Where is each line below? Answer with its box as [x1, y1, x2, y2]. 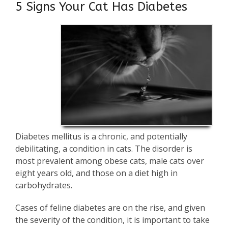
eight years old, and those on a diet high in [15, 167, 178, 179]
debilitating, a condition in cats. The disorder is [15, 143, 192, 155]
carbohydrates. [15, 180, 72, 191]
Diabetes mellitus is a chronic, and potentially [15, 131, 187, 142]
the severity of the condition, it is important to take [15, 214, 210, 226]
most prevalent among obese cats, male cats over [15, 155, 204, 167]
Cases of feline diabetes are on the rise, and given [15, 202, 205, 214]
